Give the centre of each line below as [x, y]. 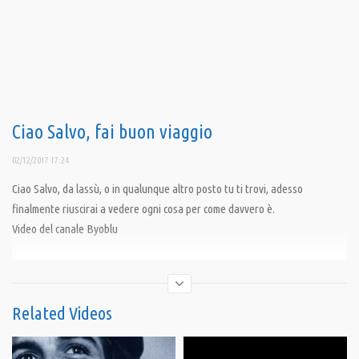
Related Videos [62, 313]
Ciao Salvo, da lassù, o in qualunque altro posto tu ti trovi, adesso [157, 189]
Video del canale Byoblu [65, 229]
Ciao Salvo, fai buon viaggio [112, 132]
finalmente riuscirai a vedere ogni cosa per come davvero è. [143, 209]
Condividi [32, 266]
